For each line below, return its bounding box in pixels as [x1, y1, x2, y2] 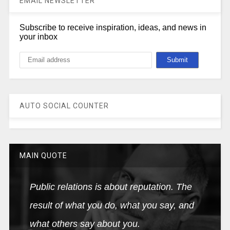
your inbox [19, 32, 57, 41]
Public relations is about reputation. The [29, 181, 192, 192]
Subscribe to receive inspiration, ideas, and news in [19, 23, 206, 32]
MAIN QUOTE [19, 151, 67, 160]
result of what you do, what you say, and [29, 200, 194, 210]
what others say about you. [29, 218, 140, 229]
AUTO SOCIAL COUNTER [19, 101, 109, 110]
